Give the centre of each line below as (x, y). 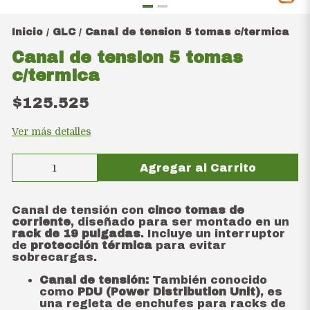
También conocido (208, 280)
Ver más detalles (51, 131)
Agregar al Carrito (198, 167)
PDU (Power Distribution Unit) (168, 292)
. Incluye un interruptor (212, 234)
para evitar (189, 245)
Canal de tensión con (79, 210)
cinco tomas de (195, 210)
